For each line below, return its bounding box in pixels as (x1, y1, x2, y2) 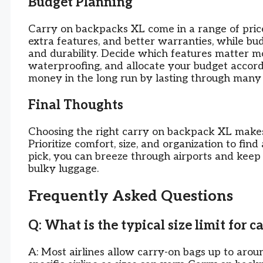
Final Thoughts (28, 97, 123, 113)
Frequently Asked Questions (28, 187, 233, 205)
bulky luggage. (28, 163, 99, 176)
